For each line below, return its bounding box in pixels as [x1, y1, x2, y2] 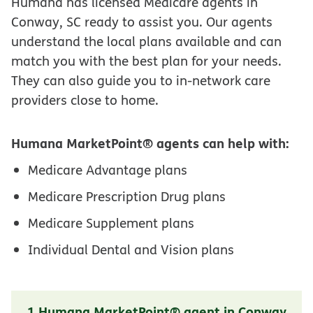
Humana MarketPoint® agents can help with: [11, 133, 289, 152]
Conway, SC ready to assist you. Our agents [11, 13, 272, 31]
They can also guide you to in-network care [11, 71, 270, 89]
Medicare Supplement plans [28, 213, 194, 232]
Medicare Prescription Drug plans [28, 187, 226, 205]
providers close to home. [11, 91, 159, 109]
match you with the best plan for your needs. [11, 52, 282, 70]
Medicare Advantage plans [28, 160, 187, 179]
